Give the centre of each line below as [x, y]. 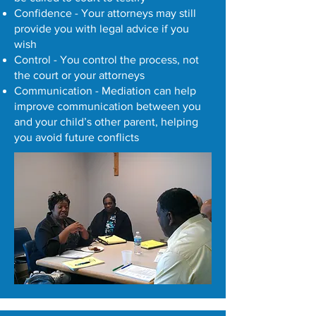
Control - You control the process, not [107, 60]
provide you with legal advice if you [102, 29]
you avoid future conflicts [77, 137]
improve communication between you [108, 106]
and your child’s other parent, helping [106, 122]
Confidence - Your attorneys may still [105, 13]
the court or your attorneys [79, 75]
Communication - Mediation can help [105, 91]
